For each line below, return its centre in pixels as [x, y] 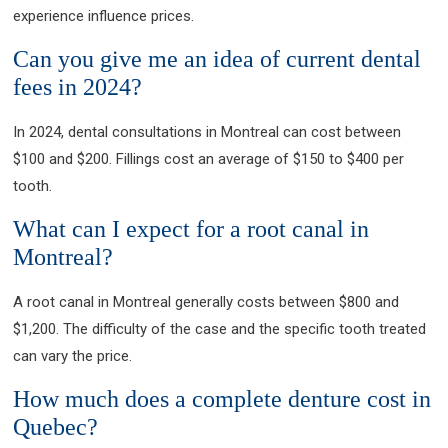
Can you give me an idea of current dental [217, 59]
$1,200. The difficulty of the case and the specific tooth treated [220, 329]
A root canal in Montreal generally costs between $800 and [206, 302]
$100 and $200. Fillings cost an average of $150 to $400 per [209, 159]
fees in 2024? [78, 87]
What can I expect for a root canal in [191, 229]
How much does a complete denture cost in [222, 399]
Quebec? [56, 427]
